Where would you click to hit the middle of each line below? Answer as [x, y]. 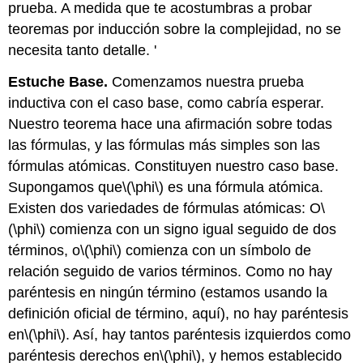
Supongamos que [66, 187]
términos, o [45, 250]
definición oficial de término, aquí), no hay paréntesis [179, 313]
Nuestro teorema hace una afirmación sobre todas [171, 124]
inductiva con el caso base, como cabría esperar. [167, 102]
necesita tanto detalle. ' [83, 51]
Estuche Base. [60, 81]
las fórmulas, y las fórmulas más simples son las [164, 145]
